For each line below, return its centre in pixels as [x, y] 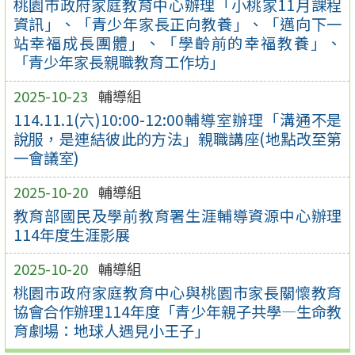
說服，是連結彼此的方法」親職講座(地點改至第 [177, 139]
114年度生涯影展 [71, 234]
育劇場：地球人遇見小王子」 [111, 330]
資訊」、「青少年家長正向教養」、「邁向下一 [177, 24]
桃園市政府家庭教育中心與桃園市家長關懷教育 [177, 292]
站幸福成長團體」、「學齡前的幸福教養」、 [177, 43]
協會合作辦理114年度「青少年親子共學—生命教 [177, 311]
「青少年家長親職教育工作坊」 [118, 62]
